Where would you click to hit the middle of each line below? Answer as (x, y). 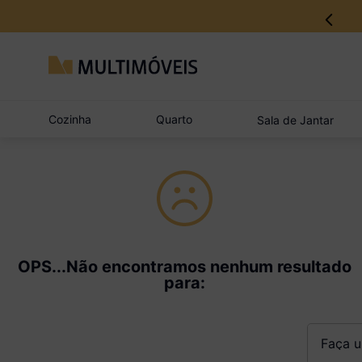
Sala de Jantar (295, 120)
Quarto (174, 119)
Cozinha (70, 119)
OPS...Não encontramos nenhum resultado (184, 267)
